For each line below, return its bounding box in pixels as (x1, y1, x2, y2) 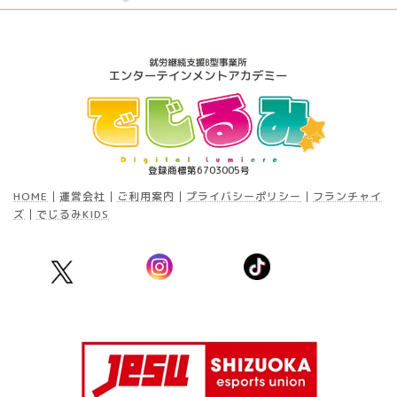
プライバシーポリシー (186, 189, 301, 205)
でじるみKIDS (36, 206, 109, 222)
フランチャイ (313, 189, 382, 205)
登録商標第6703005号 (147, 164, 250, 177)
